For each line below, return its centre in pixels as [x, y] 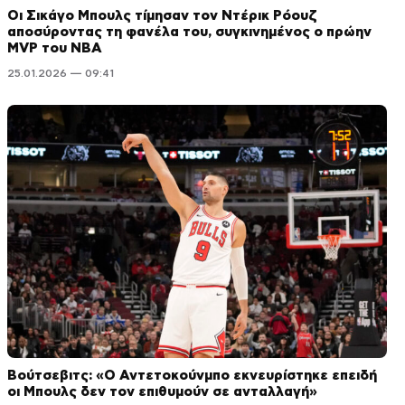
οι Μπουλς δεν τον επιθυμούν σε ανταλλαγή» [162, 391]
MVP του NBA [55, 48]
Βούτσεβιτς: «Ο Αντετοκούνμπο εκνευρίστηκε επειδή [192, 375]
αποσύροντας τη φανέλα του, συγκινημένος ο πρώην [189, 32]
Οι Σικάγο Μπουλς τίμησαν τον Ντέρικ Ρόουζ [162, 15]
